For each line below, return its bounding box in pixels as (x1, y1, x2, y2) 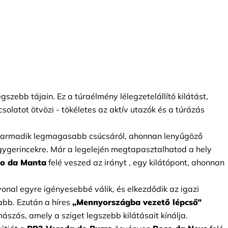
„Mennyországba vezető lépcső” (72, 197, 202, 207)
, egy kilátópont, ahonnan (129, 157, 224, 167)
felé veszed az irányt (46, 157, 129, 167)
